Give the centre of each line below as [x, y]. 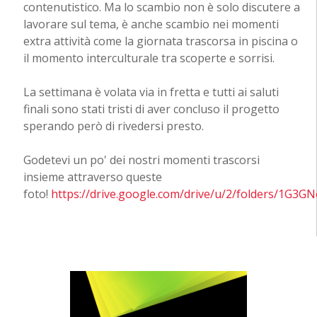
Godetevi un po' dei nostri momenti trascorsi [141, 160]
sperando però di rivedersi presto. [113, 126]
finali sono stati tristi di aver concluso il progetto [151, 109]
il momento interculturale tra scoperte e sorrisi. [149, 58]
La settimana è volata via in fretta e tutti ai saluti [151, 92]
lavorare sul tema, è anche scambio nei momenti [151, 24]
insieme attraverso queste [92, 177]
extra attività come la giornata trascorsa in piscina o [160, 41]
